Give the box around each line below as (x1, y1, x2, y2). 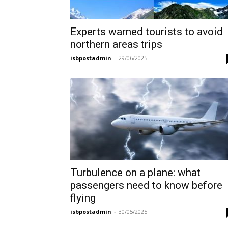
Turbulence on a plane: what (70, 166, 201, 179)
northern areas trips (70, 38, 162, 50)
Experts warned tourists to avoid (70, 25, 223, 38)
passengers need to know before (70, 179, 222, 191)
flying (70, 192, 96, 204)
